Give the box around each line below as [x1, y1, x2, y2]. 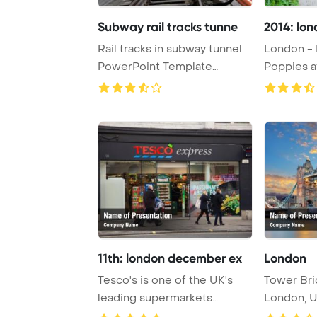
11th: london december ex [98, 250, 242, 266]
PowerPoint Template [98, 59, 212, 74]
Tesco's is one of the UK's [98, 272, 233, 287]
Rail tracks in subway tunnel [98, 41, 242, 56]
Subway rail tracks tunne [98, 18, 238, 35]
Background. [98, 76, 163, 91]
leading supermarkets [98, 290, 212, 305]
